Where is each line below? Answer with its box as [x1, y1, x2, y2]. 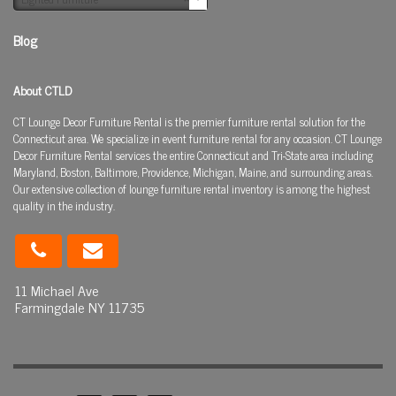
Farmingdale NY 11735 [15, 295, 144, 319]
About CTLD [13, 80, 72, 101]
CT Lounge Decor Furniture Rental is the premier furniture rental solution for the [13, 112, 365, 132]
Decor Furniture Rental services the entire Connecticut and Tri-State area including [13, 146, 373, 165]
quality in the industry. [13, 196, 115, 216]
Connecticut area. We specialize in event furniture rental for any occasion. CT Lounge [13, 129, 382, 148]
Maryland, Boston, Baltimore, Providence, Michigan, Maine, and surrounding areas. [13, 163, 373, 182]
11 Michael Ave [15, 278, 99, 302]
